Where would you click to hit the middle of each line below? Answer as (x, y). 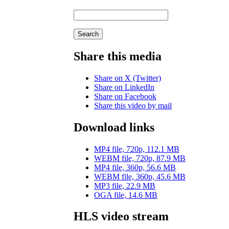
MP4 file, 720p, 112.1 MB (137, 149)
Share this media (118, 56)
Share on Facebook (125, 96)
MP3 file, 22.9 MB (125, 186)
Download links (114, 127)
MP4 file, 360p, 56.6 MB (135, 167)
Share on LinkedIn (124, 87)
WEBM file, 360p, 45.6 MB (140, 176)
